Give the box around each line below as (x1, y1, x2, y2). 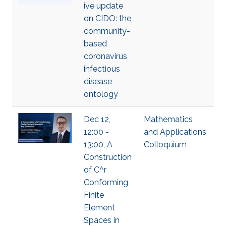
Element (84, 203, 115, 212)
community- (84, 26, 130, 36)
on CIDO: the (84, 14, 131, 23)
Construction (84, 152, 132, 162)
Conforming (84, 178, 128, 187)
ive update (84, 1, 123, 11)
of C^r (84, 165, 106, 175)
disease (84, 77, 112, 86)
